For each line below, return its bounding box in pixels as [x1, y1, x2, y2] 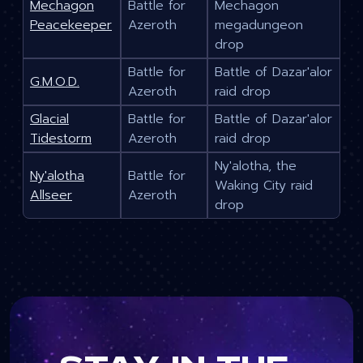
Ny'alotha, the [215, 156, 297, 177]
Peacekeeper [30, 15, 112, 36]
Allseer [30, 186, 72, 206]
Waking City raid [215, 176, 313, 196]
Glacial [30, 109, 69, 130]
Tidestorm [30, 129, 92, 149]
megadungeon [215, 15, 303, 36]
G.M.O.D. [30, 72, 79, 92]
